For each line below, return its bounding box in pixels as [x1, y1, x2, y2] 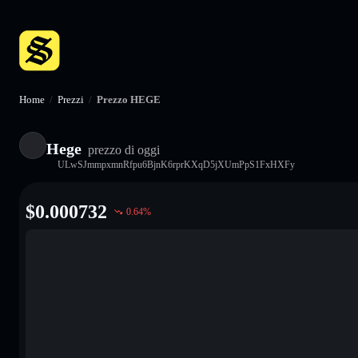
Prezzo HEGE [97, 93, 161, 105]
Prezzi [58, 93, 84, 105]
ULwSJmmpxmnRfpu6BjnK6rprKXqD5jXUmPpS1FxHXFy [58, 158, 295, 170]
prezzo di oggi [85, 142, 160, 157]
